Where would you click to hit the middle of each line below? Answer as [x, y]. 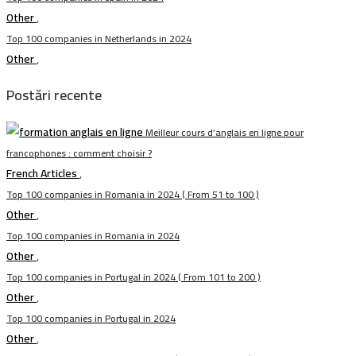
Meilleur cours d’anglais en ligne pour [224, 132]
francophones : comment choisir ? [79, 153]
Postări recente [54, 95]
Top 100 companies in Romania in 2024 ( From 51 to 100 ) [133, 194]
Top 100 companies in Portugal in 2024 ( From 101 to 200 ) [133, 277]
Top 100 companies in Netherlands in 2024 [99, 39]
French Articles [43, 173]
